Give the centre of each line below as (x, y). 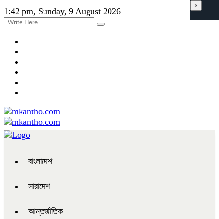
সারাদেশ (39, 186)
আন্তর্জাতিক (45, 211)
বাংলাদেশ (40, 161)
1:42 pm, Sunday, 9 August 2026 (62, 11)
